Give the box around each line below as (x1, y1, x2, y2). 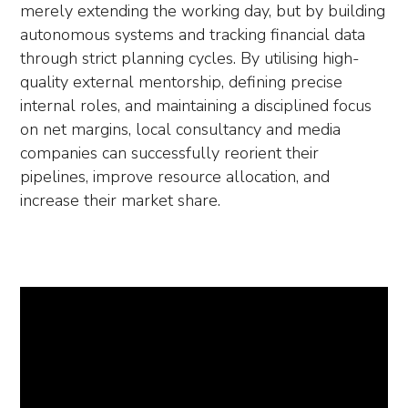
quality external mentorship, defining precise (20, 71, 342, 93)
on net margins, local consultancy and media (20, 118, 341, 140)
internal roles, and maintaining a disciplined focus (20, 95, 372, 117)
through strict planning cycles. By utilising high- (20, 47, 360, 69)
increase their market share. (20, 189, 220, 211)
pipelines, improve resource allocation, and (20, 166, 330, 188)
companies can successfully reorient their (20, 142, 319, 164)
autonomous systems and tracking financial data (20, 24, 365, 46)
